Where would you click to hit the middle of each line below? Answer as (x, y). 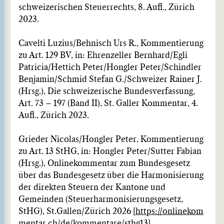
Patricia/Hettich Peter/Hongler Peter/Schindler (110, 67)
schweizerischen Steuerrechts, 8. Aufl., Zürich (106, 7)
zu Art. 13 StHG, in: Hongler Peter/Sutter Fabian (110, 151)
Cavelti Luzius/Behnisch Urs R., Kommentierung (111, 43)
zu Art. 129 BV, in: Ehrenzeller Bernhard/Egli (103, 55)
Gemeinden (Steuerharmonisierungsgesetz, (101, 199)
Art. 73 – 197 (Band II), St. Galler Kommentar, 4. (108, 103)
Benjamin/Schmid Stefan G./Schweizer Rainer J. (110, 79)
